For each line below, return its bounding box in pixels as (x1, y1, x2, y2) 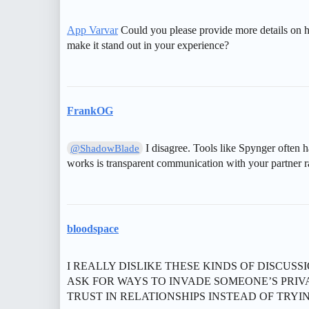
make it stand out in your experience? (67, 39, 229, 51)
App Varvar (67, 23, 118, 36)
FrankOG (67, 104, 113, 117)
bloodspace (67, 222, 119, 235)
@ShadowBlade (70, 142, 140, 154)
